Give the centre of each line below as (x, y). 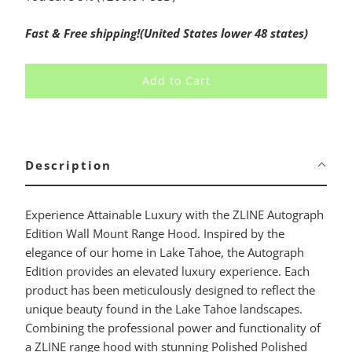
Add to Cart (176, 81)
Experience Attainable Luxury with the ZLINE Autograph (174, 215)
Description (68, 165)
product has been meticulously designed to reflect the (170, 290)
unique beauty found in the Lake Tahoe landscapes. (163, 309)
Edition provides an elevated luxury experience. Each (167, 271)
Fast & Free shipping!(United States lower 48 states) (166, 33)
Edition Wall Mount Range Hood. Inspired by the (154, 234)
